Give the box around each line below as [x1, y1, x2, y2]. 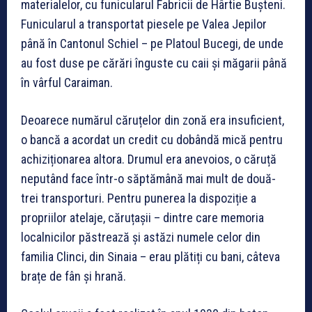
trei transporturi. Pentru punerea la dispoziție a [21, 190, 256, 205]
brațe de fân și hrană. [21, 268, 126, 283]
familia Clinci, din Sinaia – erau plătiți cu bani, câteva [21, 249, 280, 264]
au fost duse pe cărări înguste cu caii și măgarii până [21, 55, 287, 70]
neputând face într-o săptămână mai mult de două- [21, 171, 276, 186]
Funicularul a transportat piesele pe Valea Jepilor [21, 16, 267, 31]
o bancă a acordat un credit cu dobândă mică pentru [21, 132, 283, 147]
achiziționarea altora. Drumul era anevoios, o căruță [21, 151, 276, 166]
